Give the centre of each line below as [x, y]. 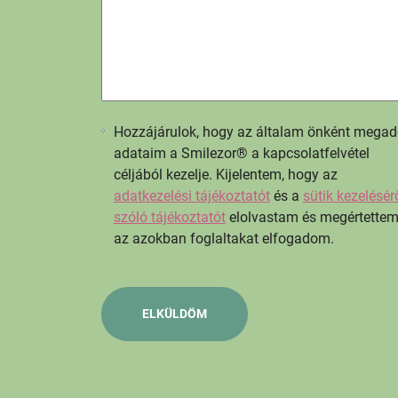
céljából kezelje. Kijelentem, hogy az [225, 174]
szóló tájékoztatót [169, 217]
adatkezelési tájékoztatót [191, 195]
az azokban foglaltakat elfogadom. [223, 238]
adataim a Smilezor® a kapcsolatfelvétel [241, 153]
